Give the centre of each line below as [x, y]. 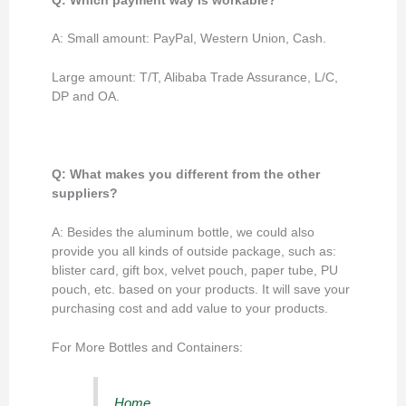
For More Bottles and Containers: [148, 347]
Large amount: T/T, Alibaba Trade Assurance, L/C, [195, 78]
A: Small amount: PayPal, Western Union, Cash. [189, 39]
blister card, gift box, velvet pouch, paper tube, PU [195, 270]
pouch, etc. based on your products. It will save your [201, 289]
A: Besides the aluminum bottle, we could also [184, 232]
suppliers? [85, 194]
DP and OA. [86, 97]
